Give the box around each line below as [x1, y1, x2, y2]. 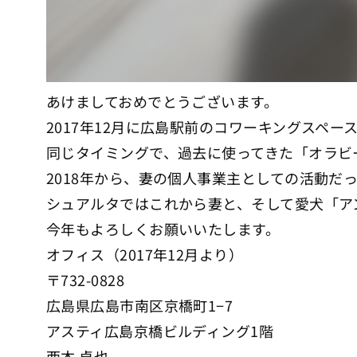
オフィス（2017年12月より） [46, 244, 244, 265]
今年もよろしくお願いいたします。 [46, 218, 280, 240]
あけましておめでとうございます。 [46, 91, 279, 112]
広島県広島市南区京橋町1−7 [46, 295, 233, 316]
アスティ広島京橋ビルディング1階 [46, 320, 274, 342]
